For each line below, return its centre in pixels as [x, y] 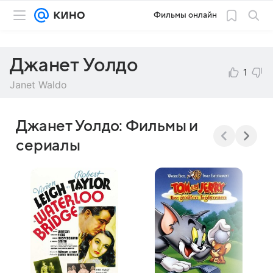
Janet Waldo [38, 85]
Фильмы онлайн [185, 15]
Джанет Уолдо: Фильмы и [107, 126]
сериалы [48, 146]
